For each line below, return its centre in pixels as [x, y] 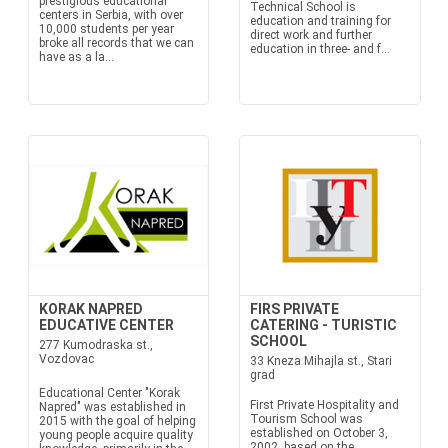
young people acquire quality [115, 435]
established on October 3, [319, 433]
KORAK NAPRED [90, 309]
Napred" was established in [112, 407]
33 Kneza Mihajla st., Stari [321, 361]
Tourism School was [306, 419]
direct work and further [311, 35]
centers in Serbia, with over [110, 15]
